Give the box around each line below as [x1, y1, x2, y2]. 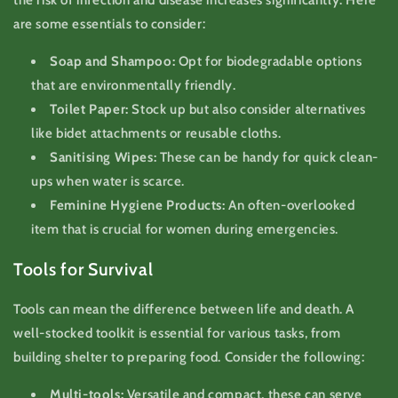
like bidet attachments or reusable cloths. [31, 124, 282, 141]
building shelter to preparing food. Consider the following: [13, 348, 365, 365]
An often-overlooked [225, 196, 355, 213]
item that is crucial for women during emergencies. [31, 220, 339, 237]
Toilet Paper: [50, 100, 129, 117]
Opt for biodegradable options [175, 52, 362, 69]
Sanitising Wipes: [50, 148, 157, 165]
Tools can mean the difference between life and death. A [13, 300, 355, 317]
